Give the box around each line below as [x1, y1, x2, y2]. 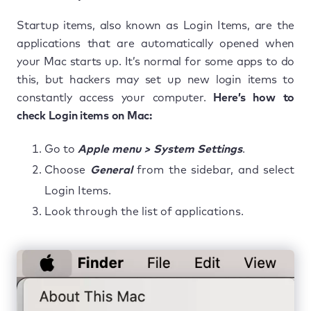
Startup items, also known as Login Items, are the [17, 19, 294, 31]
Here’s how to [213, 92, 295, 103]
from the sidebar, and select [132, 164, 294, 176]
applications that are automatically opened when [17, 37, 294, 49]
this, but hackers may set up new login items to [17, 74, 294, 85]
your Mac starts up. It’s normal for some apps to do [17, 56, 294, 67]
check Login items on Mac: [17, 110, 152, 121]
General [90, 164, 133, 176]
